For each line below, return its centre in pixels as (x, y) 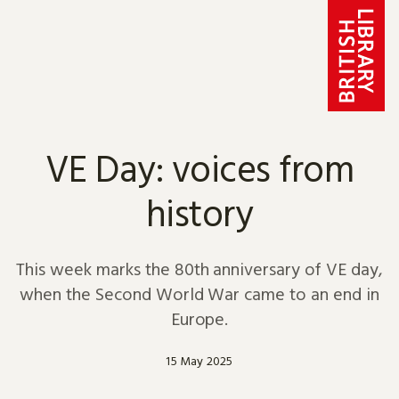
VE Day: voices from (199, 168)
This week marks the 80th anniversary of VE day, (199, 269)
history (199, 212)
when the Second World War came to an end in (199, 293)
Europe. (199, 318)
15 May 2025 (199, 361)
